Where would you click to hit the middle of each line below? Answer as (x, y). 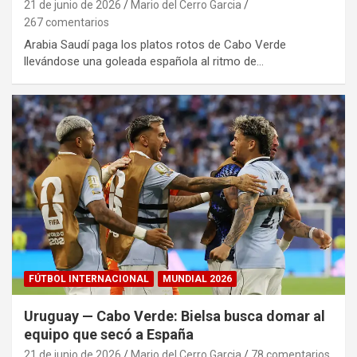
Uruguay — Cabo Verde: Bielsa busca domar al (175, 316)
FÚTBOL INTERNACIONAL (89, 279)
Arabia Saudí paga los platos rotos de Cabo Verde (155, 45)
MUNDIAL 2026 (197, 279)
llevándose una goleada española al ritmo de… (144, 62)
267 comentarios (67, 23)
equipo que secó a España (109, 335)
